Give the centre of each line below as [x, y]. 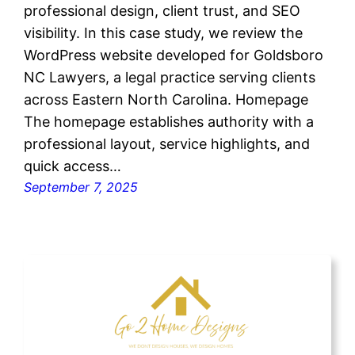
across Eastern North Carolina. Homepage [166, 99]
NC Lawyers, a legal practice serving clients [170, 77]
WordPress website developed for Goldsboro [174, 55]
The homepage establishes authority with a [169, 121]
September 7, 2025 [81, 187]
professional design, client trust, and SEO [162, 10]
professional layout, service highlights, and [167, 143]
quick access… [73, 166]
